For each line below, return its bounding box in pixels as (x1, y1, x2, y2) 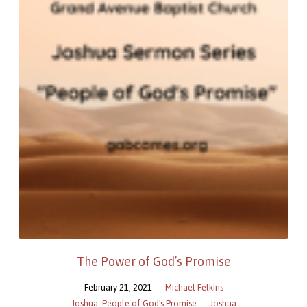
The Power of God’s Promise (76, 254, 231, 269)
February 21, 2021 (84, 282, 152, 293)
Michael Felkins (164, 282, 223, 293)
